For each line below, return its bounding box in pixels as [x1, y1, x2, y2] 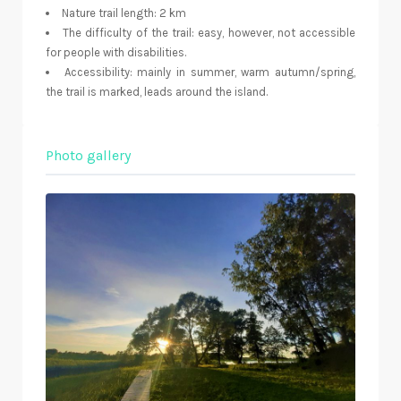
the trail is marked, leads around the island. [46, 85, 268, 99]
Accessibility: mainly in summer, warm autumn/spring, [64, 65, 356, 80]
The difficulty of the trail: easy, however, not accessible [63, 26, 356, 40]
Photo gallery [46, 147, 131, 165]
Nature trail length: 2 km [62, 6, 186, 21]
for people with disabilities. [46, 46, 186, 60]
